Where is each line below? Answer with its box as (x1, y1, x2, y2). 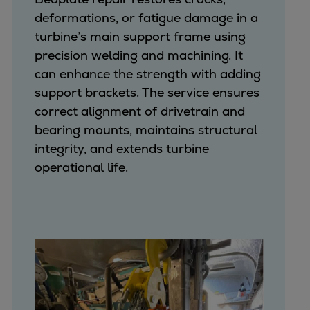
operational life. (34, 158, 131, 175)
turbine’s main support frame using (34, 28, 246, 44)
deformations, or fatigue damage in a (34, 9, 258, 26)
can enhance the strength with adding (34, 65, 261, 82)
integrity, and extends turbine (34, 140, 209, 156)
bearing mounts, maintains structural (34, 121, 257, 138)
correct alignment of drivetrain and (34, 102, 245, 119)
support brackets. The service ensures (34, 84, 259, 100)
